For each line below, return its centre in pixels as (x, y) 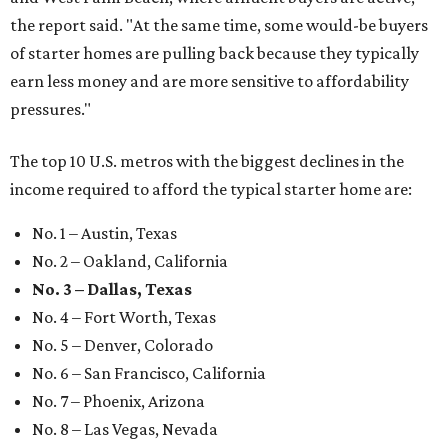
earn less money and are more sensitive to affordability (209, 81)
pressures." (50, 109)
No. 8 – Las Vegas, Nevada (125, 429)
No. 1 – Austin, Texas (104, 233)
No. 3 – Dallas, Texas (112, 289)
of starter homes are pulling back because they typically (214, 53)
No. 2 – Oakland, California (130, 261)
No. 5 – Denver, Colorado (122, 345)
